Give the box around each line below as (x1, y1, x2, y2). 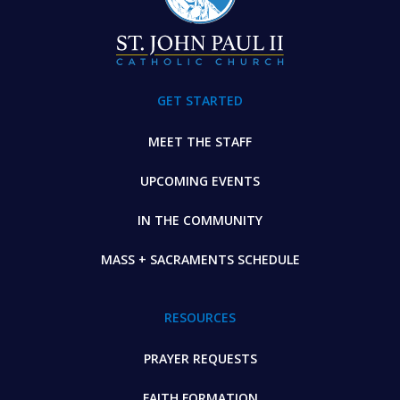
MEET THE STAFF (148, 132, 252, 150)
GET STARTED (157, 91, 243, 109)
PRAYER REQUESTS (143, 349, 257, 367)
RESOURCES (164, 308, 236, 326)
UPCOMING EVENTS (140, 171, 260, 189)
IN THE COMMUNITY (137, 211, 262, 229)
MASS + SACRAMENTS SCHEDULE (100, 250, 300, 268)
